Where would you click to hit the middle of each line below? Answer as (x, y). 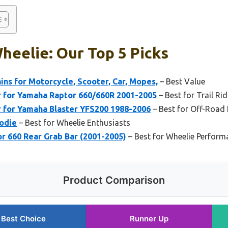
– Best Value (181, 81)
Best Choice (23, 218)
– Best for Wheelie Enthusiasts (74, 122)
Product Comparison (114, 180)
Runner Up (149, 218)
